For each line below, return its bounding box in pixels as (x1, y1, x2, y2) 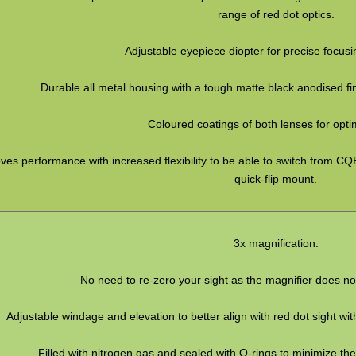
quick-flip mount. (234, 172, 318, 185)
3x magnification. (233, 237, 319, 250)
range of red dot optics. (217, 7, 335, 21)
